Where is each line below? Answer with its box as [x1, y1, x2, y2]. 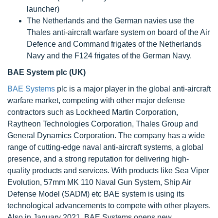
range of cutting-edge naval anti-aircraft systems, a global [7, 143, 203, 151]
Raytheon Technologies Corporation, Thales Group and [7, 120, 198, 128]
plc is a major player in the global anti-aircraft [57, 85, 211, 93]
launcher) [27, 5, 59, 13]
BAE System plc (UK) [7, 68, 86, 76]
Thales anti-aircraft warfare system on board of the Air [27, 28, 210, 36]
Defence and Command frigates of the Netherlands [27, 40, 201, 48]
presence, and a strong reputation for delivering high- [7, 155, 189, 163]
